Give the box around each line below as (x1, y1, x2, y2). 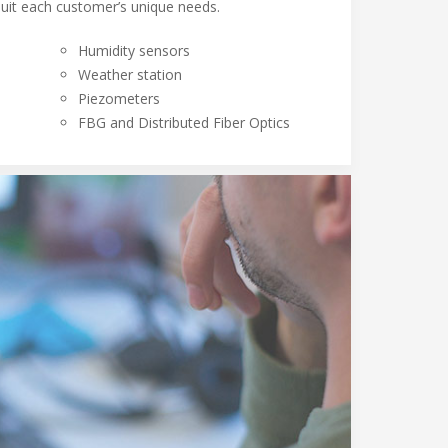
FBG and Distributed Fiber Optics (78, 112, 290, 132)
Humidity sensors (78, 40, 190, 60)
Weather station (78, 64, 182, 84)
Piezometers (78, 88, 160, 108)
